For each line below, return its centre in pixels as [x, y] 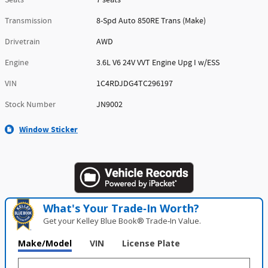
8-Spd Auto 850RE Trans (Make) [151, 21]
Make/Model [45, 243]
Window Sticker [48, 129]
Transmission [28, 21]
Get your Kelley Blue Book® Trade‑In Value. [122, 220]
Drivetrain [22, 42]
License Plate [151, 243]
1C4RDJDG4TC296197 [135, 83]
